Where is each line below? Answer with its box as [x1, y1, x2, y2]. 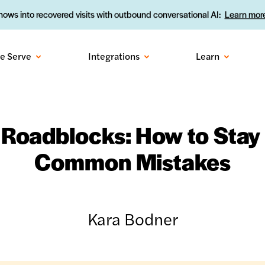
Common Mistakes [34, 146, 231, 177]
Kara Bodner [87, 206, 178, 230]
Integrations [88, 49, 140, 63]
